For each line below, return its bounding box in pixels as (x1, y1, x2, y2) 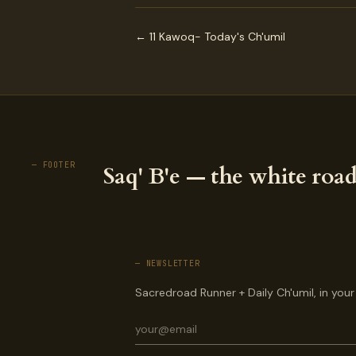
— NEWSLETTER (135, 258, 200, 269)
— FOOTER (32, 160, 75, 171)
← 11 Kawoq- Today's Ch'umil (135, 29, 285, 44)
